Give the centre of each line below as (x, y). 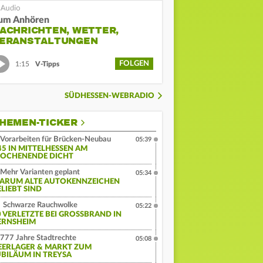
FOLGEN (134, 64)
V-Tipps (47, 64)
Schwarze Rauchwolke (39, 205)
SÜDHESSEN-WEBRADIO (109, 96)
